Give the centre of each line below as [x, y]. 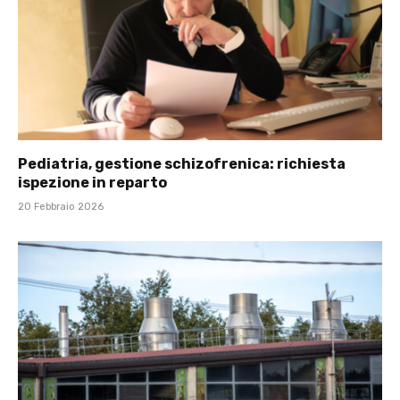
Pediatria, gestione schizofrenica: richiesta [182, 163]
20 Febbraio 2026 [61, 206]
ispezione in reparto [92, 182]
